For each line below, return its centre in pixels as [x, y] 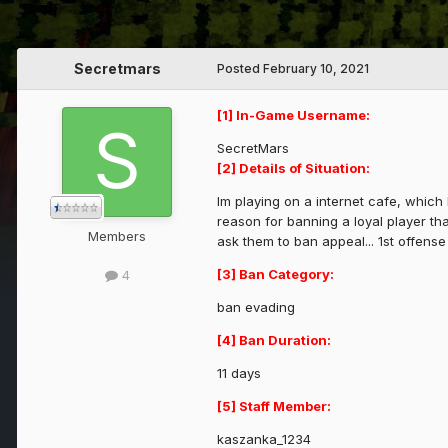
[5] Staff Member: [274, 406]
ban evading [256, 307]
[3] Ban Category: [275, 274]
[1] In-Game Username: [293, 115]
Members [117, 236]
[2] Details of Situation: [293, 168]
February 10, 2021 [316, 69]
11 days [239, 373]
